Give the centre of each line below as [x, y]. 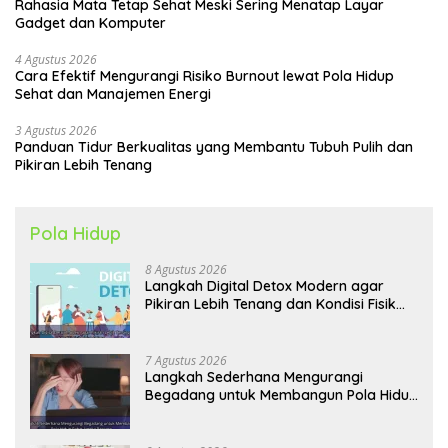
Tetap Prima [185, 322]
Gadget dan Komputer [90, 23]
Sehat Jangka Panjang [221, 413]
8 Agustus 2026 [186, 270]
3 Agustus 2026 [56, 131]
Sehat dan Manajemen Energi [113, 94]
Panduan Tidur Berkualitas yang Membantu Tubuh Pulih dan [214, 147]
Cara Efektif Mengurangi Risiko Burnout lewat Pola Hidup [204, 76]
